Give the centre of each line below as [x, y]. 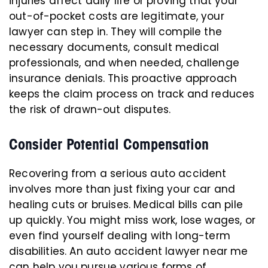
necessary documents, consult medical [114, 47]
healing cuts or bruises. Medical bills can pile [126, 205]
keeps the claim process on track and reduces [132, 94]
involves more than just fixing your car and [122, 189]
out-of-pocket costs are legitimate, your [117, 16]
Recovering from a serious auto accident [118, 173]
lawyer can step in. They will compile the [115, 32]
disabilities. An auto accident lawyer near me [129, 251]
